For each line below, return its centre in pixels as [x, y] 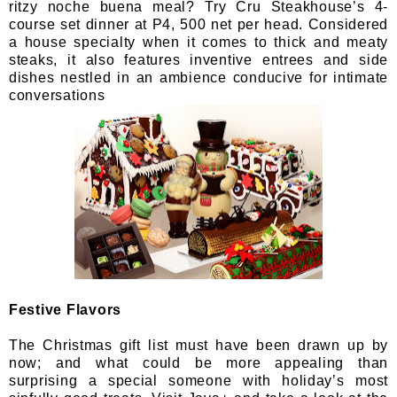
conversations [57, 95]
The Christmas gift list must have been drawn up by [198, 345]
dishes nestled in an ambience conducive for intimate [198, 77]
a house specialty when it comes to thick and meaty [198, 42]
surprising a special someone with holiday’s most [198, 380]
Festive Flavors [65, 309]
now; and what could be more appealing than [198, 362]
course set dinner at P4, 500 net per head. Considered [198, 24]
